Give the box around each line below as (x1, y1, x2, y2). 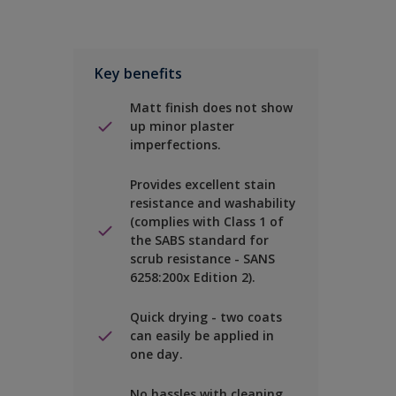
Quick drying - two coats (130, 308, 282, 325)
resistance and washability (130, 194, 296, 211)
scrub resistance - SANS (130, 250, 275, 267)
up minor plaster (130, 118, 234, 134)
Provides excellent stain (130, 176, 276, 193)
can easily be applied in (130, 327, 274, 344)
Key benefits (95, 64, 182, 83)
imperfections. (130, 136, 221, 153)
